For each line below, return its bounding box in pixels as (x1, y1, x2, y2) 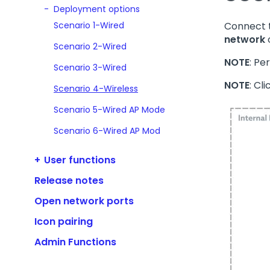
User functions (44, 152, 116, 167)
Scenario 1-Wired (54, 19, 124, 31)
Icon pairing (34, 214, 93, 228)
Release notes (34, 173, 104, 187)
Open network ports (34, 193, 134, 208)
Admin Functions (34, 234, 116, 249)
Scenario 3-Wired (54, 61, 127, 74)
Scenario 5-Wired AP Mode (54, 103, 165, 116)
